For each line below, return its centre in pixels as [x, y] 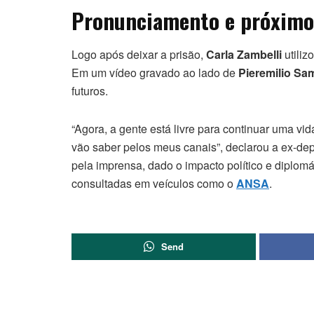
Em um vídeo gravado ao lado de [155, 73]
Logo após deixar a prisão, [139, 55]
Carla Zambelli [244, 55]
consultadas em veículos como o [154, 184]
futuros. [90, 91]
